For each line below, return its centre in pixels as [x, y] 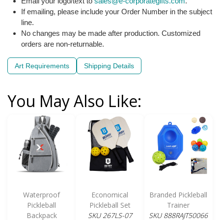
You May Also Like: [74, 101]
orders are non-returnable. [63, 44]
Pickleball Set [110, 205]
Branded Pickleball [179, 195]
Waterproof [42, 195]
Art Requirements [42, 66]
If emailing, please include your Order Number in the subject [117, 12]
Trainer [179, 205]
